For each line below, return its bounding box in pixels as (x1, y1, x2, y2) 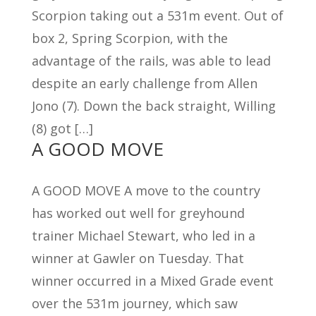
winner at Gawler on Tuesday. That (31, 250, 244, 267)
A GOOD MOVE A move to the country (31, 182, 260, 199)
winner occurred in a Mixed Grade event (31, 272, 274, 289)
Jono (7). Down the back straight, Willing (31, 97, 276, 114)
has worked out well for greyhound (31, 205, 245, 221)
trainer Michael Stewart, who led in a (31, 227, 255, 244)
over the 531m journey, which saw (31, 295, 238, 312)
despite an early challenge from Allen (31, 75, 257, 92)
